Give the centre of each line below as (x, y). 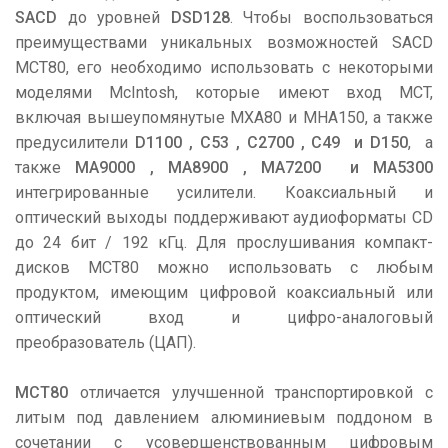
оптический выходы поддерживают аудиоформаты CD (224, 217)
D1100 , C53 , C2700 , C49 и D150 (271, 142)
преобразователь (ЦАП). (105, 342)
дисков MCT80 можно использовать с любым (224, 267)
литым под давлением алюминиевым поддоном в (224, 417)
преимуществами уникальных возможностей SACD (224, 42)
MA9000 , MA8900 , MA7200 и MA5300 (254, 167)
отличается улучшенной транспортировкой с (250, 392)
